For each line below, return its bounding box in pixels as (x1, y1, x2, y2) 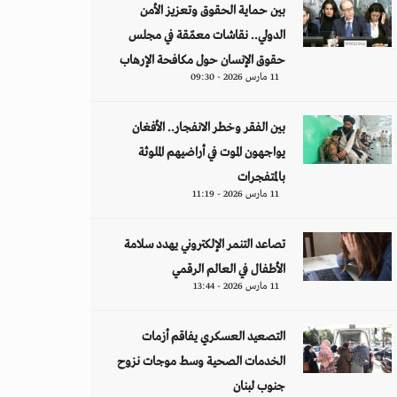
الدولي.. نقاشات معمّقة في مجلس (128, 27, 285, 43)
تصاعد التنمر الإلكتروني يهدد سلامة (124, 237, 285, 253)
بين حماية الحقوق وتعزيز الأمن (140, 3, 285, 19)
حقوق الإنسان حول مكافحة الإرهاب (120, 52, 285, 68)
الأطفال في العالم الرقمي (172, 261, 285, 277)
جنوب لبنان (233, 378, 285, 394)
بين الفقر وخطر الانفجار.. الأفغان (132, 120, 285, 136)
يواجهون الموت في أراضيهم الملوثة (138, 144, 285, 160)
